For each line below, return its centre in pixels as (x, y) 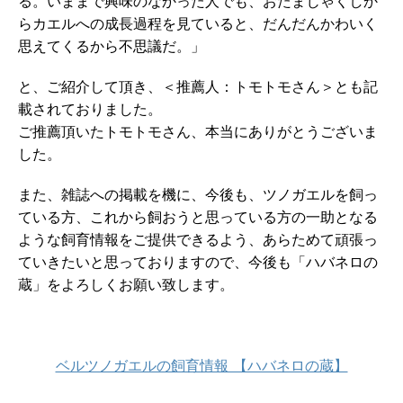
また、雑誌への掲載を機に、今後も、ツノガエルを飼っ (198, 195)
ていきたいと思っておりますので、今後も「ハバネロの (198, 262)
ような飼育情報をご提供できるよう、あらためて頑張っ (198, 240)
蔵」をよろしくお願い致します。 (126, 285)
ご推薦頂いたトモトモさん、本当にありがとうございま (198, 132)
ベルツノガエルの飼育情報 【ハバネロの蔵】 (201, 366)
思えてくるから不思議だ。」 (112, 46)
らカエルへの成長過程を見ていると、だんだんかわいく (198, 24)
